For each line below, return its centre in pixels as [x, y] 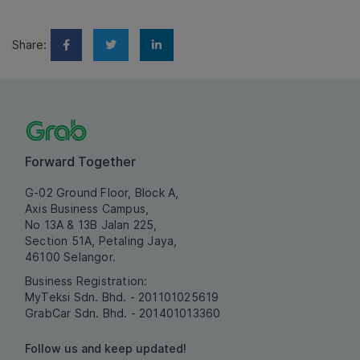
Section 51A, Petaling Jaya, [101, 241]
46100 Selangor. [70, 257]
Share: [29, 45]
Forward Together [80, 162]
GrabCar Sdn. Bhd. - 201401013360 [123, 313]
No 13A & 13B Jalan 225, [91, 225]
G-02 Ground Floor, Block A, [102, 193]
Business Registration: [86, 281]
